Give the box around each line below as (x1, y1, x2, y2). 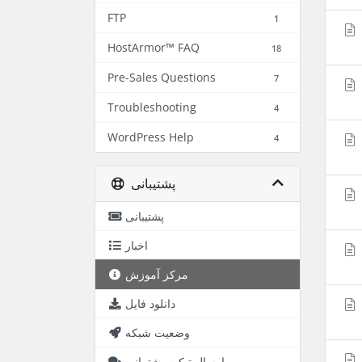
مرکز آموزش (125, 267, 188, 282)
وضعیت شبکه (125, 325, 190, 340)
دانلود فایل (125, 296, 175, 311)
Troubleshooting (107, 99, 196, 115)
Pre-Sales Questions (107, 69, 216, 85)
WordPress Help (107, 129, 194, 145)
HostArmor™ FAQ (107, 40, 200, 55)
